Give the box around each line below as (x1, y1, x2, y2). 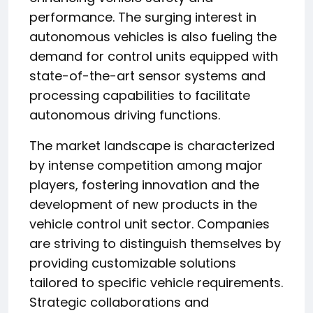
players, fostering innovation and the (29, 175, 259, 194)
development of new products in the (29, 195, 257, 213)
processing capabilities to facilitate (29, 86, 250, 104)
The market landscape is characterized (29, 136, 275, 154)
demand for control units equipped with (29, 47, 278, 65)
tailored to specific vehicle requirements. (29, 273, 283, 291)
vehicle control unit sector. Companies (29, 214, 270, 233)
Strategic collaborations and (29, 293, 209, 311)
